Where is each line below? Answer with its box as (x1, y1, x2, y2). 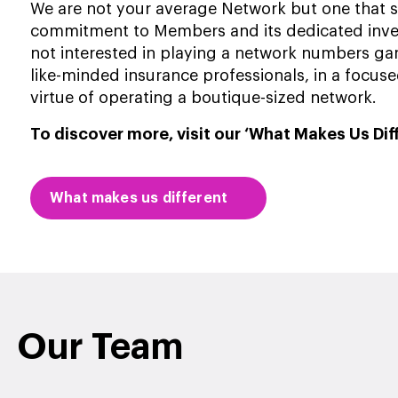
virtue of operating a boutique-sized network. (30, 90, 377, 106)
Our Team (17, 330, 184, 366)
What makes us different (50, 191, 228, 205)
